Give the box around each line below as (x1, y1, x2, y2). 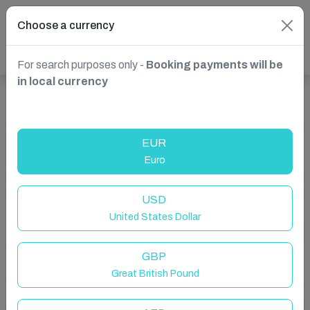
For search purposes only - (17, 59, 146, 71)
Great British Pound (111, 268, 199, 279)
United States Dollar (109, 212, 201, 222)
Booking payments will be (146, 59, 283, 71)
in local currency (17, 75, 108, 87)
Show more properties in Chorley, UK (20, 105, 196, 117)
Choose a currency (17, 19, 114, 31)
